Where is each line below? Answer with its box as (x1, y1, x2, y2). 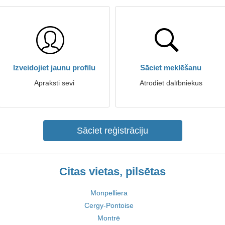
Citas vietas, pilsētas (59, 165, 166, 178)
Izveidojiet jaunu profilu (13, 63, 95, 72)
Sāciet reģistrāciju (77, 126, 148, 136)
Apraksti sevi (34, 79, 74, 87)
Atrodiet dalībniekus (139, 79, 202, 87)
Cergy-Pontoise (84, 201, 134, 209)
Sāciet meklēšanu (140, 63, 201, 72)
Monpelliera (90, 189, 128, 197)
